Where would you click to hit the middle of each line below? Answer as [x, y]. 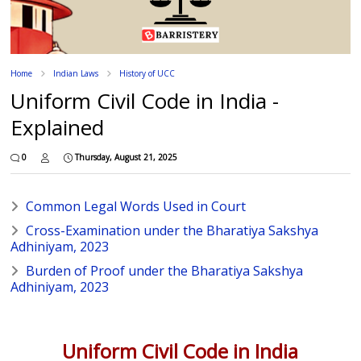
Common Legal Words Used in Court [136, 206]
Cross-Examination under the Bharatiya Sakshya [172, 230]
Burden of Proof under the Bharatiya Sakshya [165, 270]
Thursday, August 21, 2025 [127, 157]
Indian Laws [76, 73]
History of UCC [147, 73]
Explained [58, 127]
